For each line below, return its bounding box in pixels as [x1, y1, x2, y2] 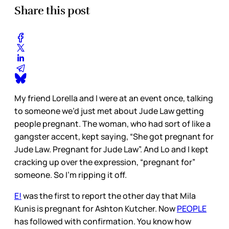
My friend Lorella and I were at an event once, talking [14, 93, 213, 104]
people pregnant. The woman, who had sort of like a [14, 118, 211, 130]
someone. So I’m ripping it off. [14, 169, 127, 181]
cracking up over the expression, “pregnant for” [14, 156, 195, 168]
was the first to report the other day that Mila [21, 190, 196, 202]
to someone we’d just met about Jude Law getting [14, 105, 204, 117]
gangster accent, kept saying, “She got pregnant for [14, 131, 214, 143]
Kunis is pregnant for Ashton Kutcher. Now [14, 203, 177, 215]
